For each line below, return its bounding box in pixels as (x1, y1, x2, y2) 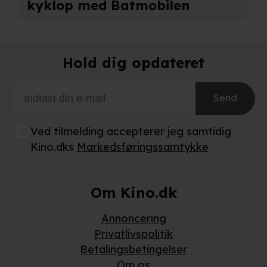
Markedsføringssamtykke (77, 140, 209, 154)
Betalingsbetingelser (80, 243, 187, 257)
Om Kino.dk (90, 184, 177, 202)
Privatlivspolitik (94, 227, 173, 241)
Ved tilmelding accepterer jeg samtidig (30, 125, 231, 139)
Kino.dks (30, 140, 74, 154)
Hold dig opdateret (63, 54, 204, 72)
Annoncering (101, 212, 166, 226)
